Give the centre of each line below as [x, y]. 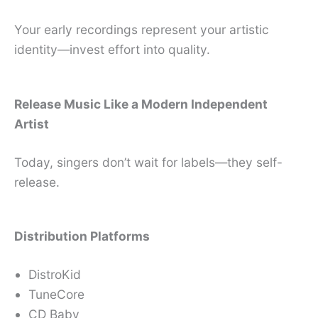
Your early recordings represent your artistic [142, 30]
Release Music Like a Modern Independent [141, 104]
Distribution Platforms [82, 236]
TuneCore [56, 295]
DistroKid [55, 275]
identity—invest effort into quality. [112, 50]
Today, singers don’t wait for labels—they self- [148, 162]
